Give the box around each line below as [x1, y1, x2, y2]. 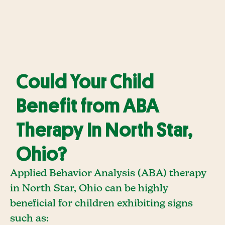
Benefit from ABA [16, 96, 159, 116]
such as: [10, 213, 49, 224]
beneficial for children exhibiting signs [10, 198, 193, 209]
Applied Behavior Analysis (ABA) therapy [10, 168, 206, 179]
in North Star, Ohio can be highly [10, 183, 174, 194]
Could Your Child [16, 72, 154, 92]
